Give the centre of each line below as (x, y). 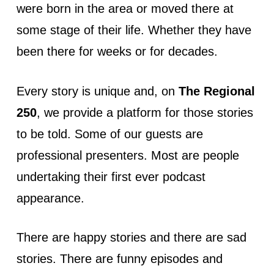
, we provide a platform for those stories (145, 112)
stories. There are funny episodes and (119, 259)
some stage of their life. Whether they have (134, 30)
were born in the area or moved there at (125, 9)
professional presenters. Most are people (128, 155)
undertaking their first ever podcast (111, 176)
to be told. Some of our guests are (109, 134)
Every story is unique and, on (97, 91)
